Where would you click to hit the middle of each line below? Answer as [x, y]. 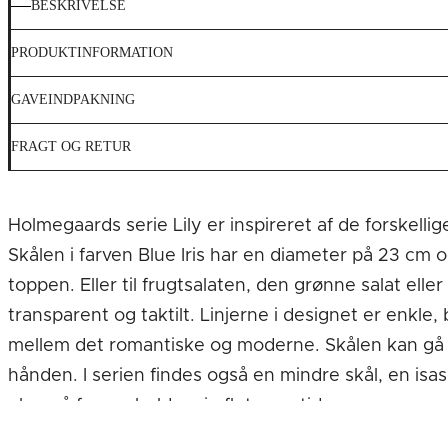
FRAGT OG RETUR [71, 146]
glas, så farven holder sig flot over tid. [167, 406]
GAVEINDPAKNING [73, 99]
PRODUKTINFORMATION [92, 52]
